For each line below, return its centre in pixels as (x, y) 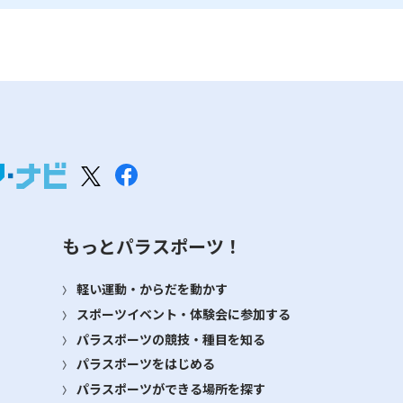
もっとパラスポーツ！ (152, 246)
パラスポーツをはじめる (146, 364)
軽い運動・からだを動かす (152, 289)
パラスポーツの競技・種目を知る (171, 339)
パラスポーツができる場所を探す (171, 388)
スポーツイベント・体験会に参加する (184, 313)
